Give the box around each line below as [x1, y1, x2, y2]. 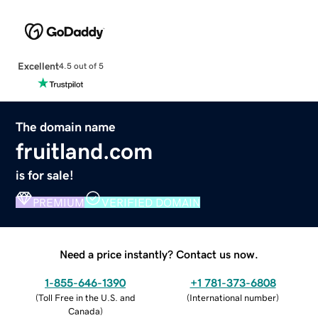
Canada [67, 306, 100, 316]
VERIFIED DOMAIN [102, 196, 201, 208]
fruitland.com [16, 139, 153, 163]
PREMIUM [33, 196, 85, 208]
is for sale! [16, 168, 75, 182]
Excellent [17, 60, 59, 71]
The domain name [16, 120, 116, 133]
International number [190, 292, 276, 302]
